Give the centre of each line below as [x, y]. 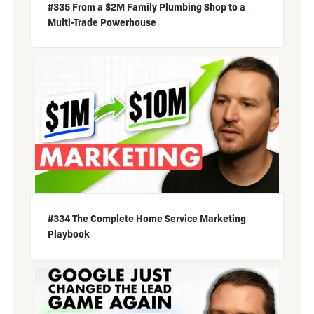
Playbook [69, 234]
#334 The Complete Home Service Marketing [147, 218]
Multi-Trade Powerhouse [102, 22]
